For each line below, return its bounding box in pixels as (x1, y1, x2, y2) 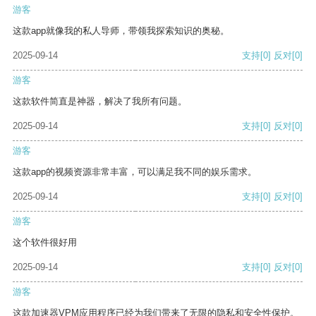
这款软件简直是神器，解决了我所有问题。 (13, 96, 187, 107)
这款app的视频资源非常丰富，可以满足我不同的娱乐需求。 (13, 166, 257, 178)
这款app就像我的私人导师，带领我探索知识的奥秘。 (13, 25, 229, 37)
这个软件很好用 (13, 237, 77, 248)
